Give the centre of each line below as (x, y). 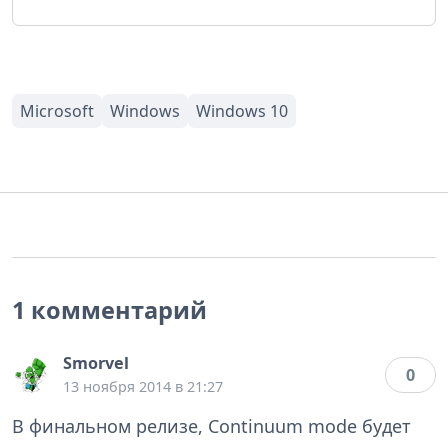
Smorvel (96, 363)
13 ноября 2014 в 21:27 (143, 387)
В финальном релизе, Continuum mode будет (211, 426)
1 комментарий (109, 310)
